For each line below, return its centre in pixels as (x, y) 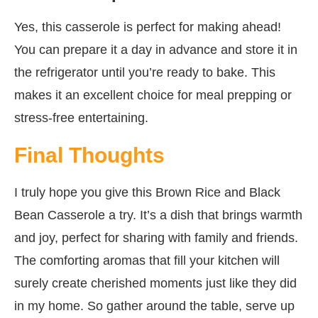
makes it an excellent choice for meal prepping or (153, 95)
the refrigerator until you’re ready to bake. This (145, 72)
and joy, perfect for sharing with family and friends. (156, 237)
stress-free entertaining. (81, 117)
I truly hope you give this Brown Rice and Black (147, 192)
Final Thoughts (89, 155)
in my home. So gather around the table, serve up (154, 306)
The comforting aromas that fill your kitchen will (147, 260)
